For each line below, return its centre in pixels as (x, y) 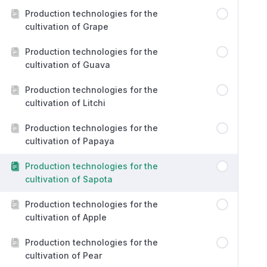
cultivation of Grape (67, 27)
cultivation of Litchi (65, 103)
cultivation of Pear (63, 255)
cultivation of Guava (68, 65)
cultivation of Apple (66, 217)
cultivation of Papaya (70, 141)
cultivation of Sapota (69, 179)
